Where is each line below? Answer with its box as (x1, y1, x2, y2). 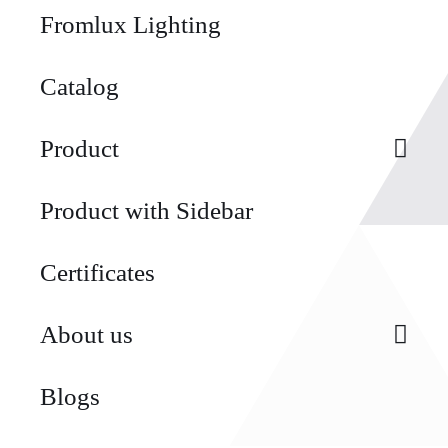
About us (39, 320, 133, 348)
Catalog (39, 72, 119, 100)
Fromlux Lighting (39, 10, 221, 38)
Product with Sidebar (39, 196, 253, 224)
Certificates (39, 258, 155, 286)
